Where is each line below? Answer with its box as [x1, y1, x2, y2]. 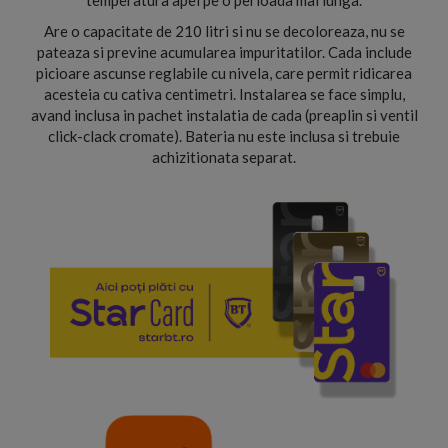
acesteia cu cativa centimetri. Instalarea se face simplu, [43, 85, 405, 103]
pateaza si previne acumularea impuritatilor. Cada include [36, 43, 412, 61]
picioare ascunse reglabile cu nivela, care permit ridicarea [36, 64, 412, 82]
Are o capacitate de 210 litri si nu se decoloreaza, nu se [43, 22, 405, 40]
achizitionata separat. [152, 148, 296, 166]
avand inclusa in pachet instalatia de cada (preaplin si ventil [30, 106, 418, 124]
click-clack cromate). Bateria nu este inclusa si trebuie [48, 127, 400, 145]
